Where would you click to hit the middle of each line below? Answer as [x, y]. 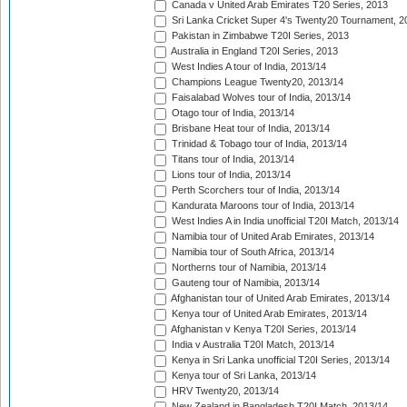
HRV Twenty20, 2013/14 [224, 391]
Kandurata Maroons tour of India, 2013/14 [262, 206]
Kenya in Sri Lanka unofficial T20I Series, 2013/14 [279, 360]
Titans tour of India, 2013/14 [232, 159]
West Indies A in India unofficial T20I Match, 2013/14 [284, 221]
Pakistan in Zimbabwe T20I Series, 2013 [259, 36]
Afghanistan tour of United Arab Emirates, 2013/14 [279, 298]
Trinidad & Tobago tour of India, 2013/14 [258, 144]
